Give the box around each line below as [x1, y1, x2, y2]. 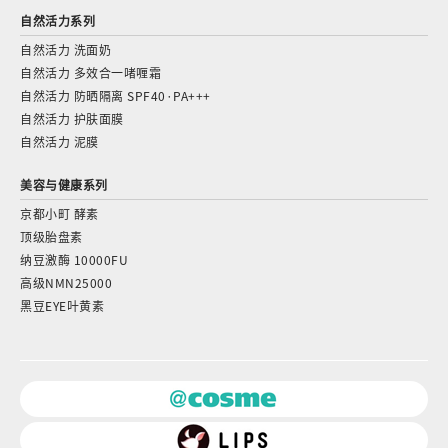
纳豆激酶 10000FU [20, 251, 128, 269]
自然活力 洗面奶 [20, 41, 111, 59]
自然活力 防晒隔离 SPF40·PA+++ [20, 87, 211, 105]
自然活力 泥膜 [20, 133, 99, 151]
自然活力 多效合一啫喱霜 [20, 64, 161, 82]
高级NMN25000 [20, 274, 112, 292]
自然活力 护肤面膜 [20, 110, 124, 128]
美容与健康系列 [20, 176, 108, 194]
